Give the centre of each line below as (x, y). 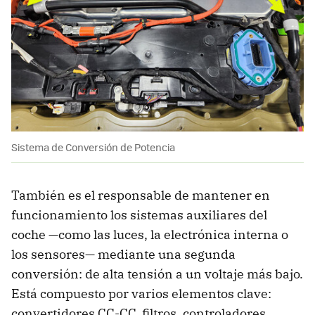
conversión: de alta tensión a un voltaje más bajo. (157, 274)
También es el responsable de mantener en (141, 195)
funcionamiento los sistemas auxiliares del (139, 214)
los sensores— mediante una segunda (123, 254)
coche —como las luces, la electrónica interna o (150, 234)
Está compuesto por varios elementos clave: (141, 293)
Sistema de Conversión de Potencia (93, 147)
